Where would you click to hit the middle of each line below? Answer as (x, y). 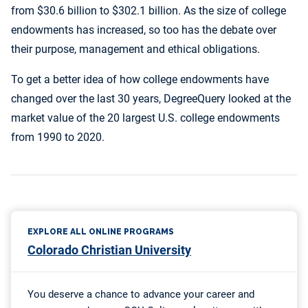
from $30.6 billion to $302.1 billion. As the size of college (148, 11)
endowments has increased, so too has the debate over (144, 30)
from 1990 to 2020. (58, 137)
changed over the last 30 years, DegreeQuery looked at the (151, 99)
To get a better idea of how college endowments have (140, 79)
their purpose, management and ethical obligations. (135, 49)
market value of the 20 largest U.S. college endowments (145, 118)
